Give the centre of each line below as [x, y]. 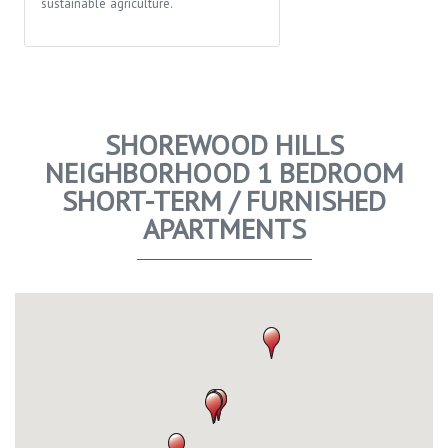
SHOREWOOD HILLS [224, 144]
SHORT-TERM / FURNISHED [224, 200]
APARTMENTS [224, 228]
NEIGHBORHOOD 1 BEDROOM [224, 172]
